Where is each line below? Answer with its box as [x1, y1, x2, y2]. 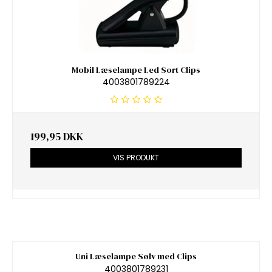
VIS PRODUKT [113, 152, 159, 163]
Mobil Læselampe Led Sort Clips [72, 63, 200, 76]
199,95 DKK [30, 129, 83, 144]
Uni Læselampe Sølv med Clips [75, 250, 197, 263]
